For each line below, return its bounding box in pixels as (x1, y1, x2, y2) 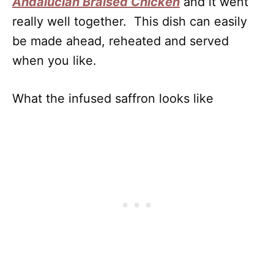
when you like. (12, 53, 100, 68)
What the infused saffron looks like (12, 91, 213, 106)
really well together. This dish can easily (12, 14, 247, 29)
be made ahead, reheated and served (12, 34, 229, 48)
